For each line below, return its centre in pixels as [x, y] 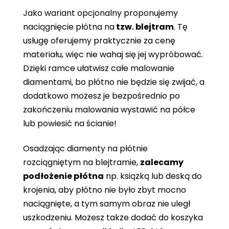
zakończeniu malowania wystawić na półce [109, 109]
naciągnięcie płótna [63, 27]
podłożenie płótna [63, 176]
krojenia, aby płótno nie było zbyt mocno [105, 190]
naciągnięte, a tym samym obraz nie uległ [107, 203]
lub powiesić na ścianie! [70, 123]
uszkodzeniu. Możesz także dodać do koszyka [113, 217]
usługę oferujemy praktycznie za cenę [99, 40]
